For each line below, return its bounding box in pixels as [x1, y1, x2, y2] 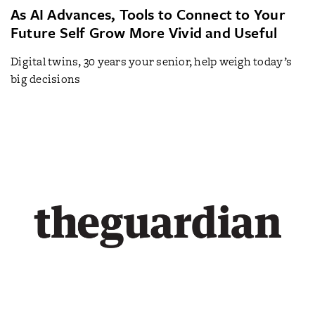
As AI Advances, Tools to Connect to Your [11, 3, 285, 25]
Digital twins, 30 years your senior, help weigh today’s [11, 53, 292, 70]
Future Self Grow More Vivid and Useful [11, 21, 278, 43]
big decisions [11, 70, 81, 87]
